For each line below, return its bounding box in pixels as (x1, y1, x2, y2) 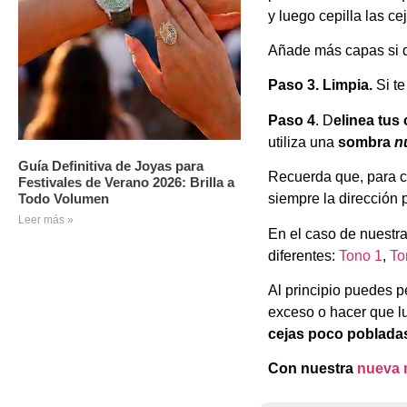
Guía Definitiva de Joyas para (18, 158, 203, 174)
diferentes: (267, 247, 339, 263)
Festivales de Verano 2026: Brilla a (18, 174, 234, 191)
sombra (333, 134, 394, 150)
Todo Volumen (18, 191, 109, 207)
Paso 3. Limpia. (267, 77, 372, 94)
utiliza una (267, 134, 334, 150)
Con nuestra (267, 361, 357, 377)
